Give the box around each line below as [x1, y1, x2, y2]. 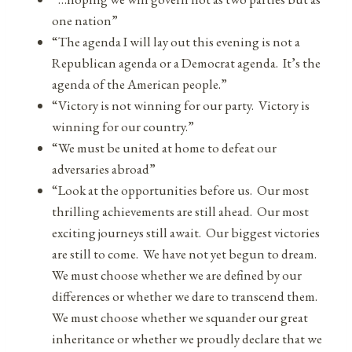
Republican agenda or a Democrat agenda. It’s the [52, 53, 321, 71]
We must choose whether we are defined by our [52, 266, 302, 284]
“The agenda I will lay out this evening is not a [52, 32, 300, 50]
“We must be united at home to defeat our [52, 138, 277, 156]
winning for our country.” [52, 117, 196, 135]
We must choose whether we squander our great [52, 308, 308, 326]
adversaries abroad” [52, 159, 156, 178]
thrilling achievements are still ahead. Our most [52, 202, 309, 220]
